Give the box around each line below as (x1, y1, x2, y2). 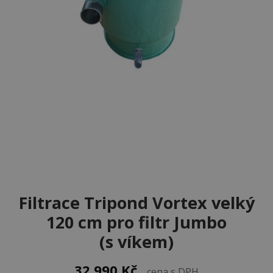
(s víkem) (99, 230, 174, 253)
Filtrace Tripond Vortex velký (18, 191, 255, 214)
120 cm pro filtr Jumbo (46, 211, 227, 234)
